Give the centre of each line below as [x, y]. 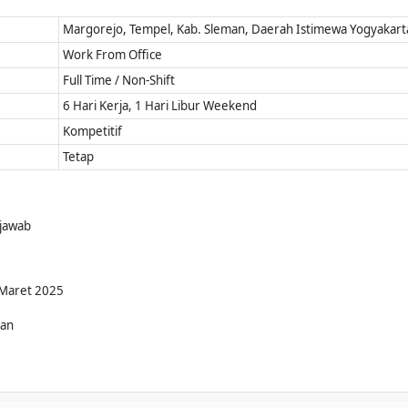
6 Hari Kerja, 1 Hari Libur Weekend [160, 106]
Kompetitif [93, 131]
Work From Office [113, 55]
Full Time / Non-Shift [119, 80]
